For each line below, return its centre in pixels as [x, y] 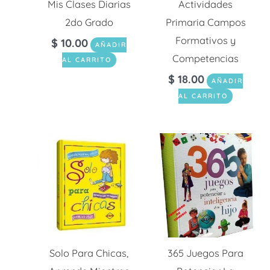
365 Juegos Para [206, 253]
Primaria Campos [206, 23]
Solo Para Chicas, [89, 253]
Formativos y [206, 41]
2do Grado [89, 23]
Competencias [206, 59]
